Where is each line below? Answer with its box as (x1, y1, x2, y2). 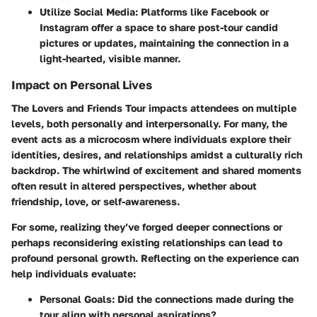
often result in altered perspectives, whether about (11, 179, 257, 192)
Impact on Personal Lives (11, 78, 152, 93)
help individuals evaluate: (11, 267, 136, 279)
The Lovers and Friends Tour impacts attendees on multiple (11, 101, 296, 114)
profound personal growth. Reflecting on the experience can (11, 251, 299, 264)
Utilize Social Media (40, 6, 135, 18)
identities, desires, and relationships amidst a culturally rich (11, 148, 302, 161)
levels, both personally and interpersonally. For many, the (11, 117, 287, 129)
